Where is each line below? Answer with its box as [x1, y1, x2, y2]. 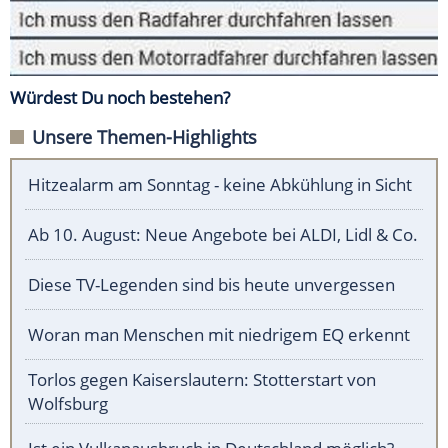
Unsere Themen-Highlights [32, 124, 257, 149]
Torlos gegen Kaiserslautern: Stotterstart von [28, 367, 376, 391]
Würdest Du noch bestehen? [10, 85, 230, 109]
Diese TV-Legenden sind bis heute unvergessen [28, 272, 395, 296]
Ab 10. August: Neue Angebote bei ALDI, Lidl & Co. [28, 222, 418, 246]
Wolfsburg [28, 391, 108, 415]
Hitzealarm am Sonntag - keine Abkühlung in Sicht [28, 172, 412, 196]
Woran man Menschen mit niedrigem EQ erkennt [28, 322, 410, 346]
